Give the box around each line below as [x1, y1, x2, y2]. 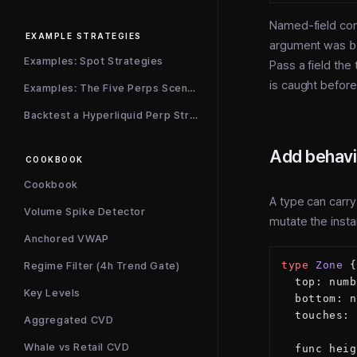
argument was [269, 37, 350, 53]
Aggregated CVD [24, 314, 114, 326]
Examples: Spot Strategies [24, 55, 163, 67]
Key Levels [24, 287, 80, 299]
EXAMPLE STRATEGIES [25, 31, 142, 41]
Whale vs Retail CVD [24, 341, 130, 353]
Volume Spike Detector [24, 206, 146, 218]
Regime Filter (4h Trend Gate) [24, 260, 180, 272]
